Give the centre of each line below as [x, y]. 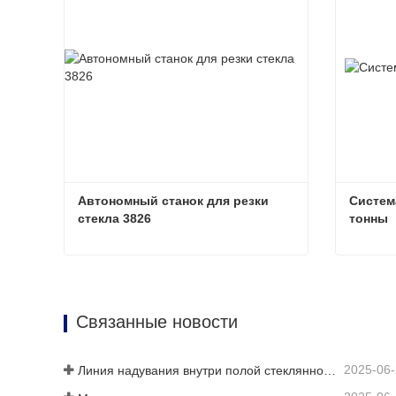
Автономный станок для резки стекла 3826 [284, 275]
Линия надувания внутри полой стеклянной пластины [330, 371]
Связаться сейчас [155, 308]
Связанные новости [157, 322]
